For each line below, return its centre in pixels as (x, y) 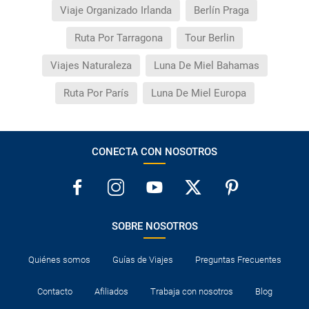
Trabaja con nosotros (191, 291)
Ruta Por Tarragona (119, 38)
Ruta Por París (96, 93)
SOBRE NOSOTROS (154, 226)
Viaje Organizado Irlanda (116, 10)
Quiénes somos (59, 259)
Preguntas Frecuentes (238, 259)
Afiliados (111, 291)
